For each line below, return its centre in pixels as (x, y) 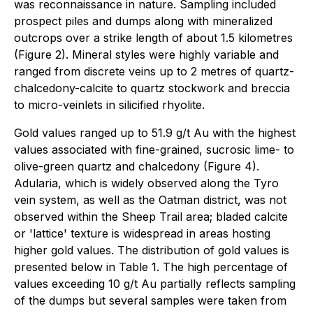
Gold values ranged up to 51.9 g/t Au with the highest (155, 133)
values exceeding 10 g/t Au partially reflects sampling (155, 284)
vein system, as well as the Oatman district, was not (150, 200)
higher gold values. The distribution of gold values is (152, 250)
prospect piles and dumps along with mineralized (143, 21)
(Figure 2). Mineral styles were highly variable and (146, 55)
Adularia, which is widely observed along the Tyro (146, 183)
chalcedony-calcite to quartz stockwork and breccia (152, 88)
